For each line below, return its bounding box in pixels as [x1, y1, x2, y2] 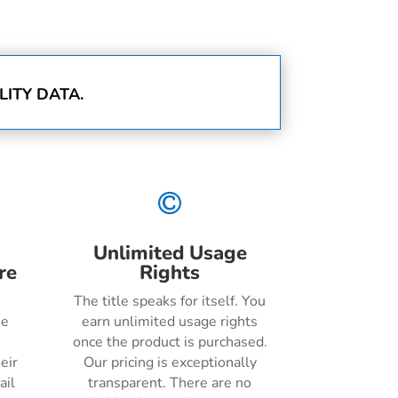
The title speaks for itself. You [74, 291, 267, 312]
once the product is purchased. [72, 332, 267, 353]
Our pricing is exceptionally [83, 353, 257, 373]
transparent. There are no [88, 373, 252, 394]
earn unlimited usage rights [82, 312, 259, 332]
